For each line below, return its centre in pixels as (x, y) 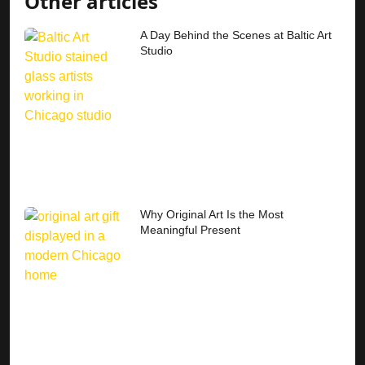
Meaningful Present (191, 229)
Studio (157, 50)
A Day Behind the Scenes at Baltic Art (236, 35)
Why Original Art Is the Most (212, 214)
